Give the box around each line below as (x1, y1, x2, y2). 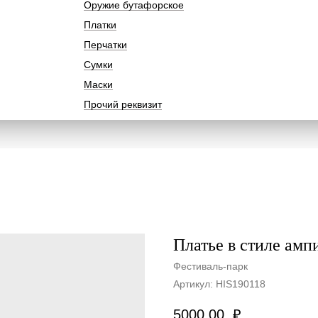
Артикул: (173, 278, 216, 290)
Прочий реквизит (84, 99, 162, 110)
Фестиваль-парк (173, 261, 248, 272)
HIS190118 (216, 278, 265, 290)
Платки (84, 19, 116, 31)
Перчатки (84, 39, 127, 50)
